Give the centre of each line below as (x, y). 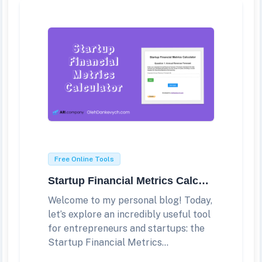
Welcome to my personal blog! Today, (130, 200)
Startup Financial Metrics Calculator (204, 180)
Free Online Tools (84, 159)
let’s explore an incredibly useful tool (129, 214)
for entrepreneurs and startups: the (126, 228)
